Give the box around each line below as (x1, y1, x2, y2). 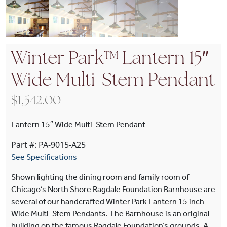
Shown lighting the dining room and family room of (11, 172, 189, 182)
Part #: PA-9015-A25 (11, 139, 86, 150)
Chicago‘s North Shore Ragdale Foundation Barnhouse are (11, 184, 215, 194)
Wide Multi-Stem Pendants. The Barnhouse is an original (11, 208, 209, 218)
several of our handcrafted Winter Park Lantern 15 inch (11, 196, 204, 206)
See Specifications (11, 152, 77, 162)
